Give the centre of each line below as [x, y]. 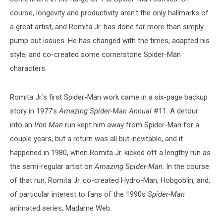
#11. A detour [175, 111]
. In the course [186, 166]
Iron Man [49, 125]
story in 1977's [34, 111]
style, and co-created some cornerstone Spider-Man [95, 54]
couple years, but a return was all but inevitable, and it [96, 139]
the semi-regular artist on [52, 166]
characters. [28, 68]
